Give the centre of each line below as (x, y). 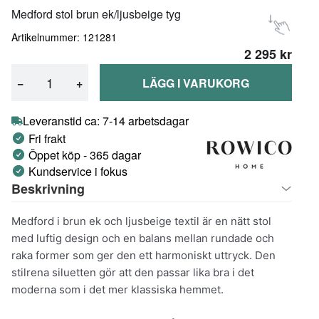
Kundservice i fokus (78, 171)
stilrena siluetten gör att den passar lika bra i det (133, 272)
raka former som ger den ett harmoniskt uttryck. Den (143, 255)
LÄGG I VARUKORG (195, 83)
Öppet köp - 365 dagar (85, 155)
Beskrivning (48, 188)
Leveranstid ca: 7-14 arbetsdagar (106, 121)
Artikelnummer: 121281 (64, 37)
